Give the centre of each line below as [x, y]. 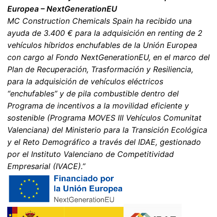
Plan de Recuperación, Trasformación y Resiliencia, [100, 69]
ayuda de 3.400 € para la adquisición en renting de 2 [105, 33]
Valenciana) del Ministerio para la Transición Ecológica [107, 130]
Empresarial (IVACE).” [46, 166]
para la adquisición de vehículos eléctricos [85, 81]
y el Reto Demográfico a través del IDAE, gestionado [104, 142]
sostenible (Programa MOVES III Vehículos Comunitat [104, 118]
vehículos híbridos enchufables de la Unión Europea [102, 45]
